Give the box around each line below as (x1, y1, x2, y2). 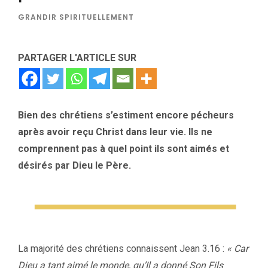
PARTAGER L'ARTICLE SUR (18, 52, 136, 64)
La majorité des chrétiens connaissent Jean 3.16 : (18, 242, 227, 254)
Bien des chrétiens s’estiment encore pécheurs (18, 109, 234, 121)
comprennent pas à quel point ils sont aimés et (18, 143, 229, 155)
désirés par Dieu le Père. (18, 160, 131, 172)
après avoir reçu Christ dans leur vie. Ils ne (18, 126, 212, 138)
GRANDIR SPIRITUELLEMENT (18, 12, 134, 23)
